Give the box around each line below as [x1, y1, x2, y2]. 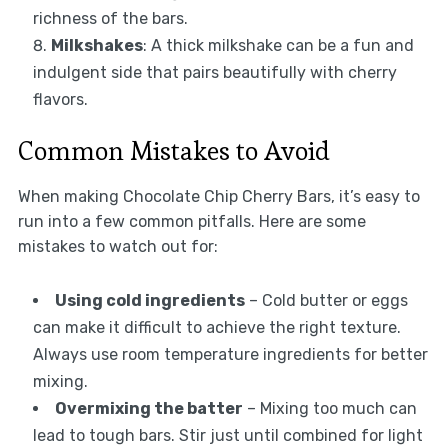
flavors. [32, 90, 88, 110]
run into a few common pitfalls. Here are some [17, 212, 366, 232]
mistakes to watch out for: [17, 237, 218, 257]
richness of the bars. [32, 9, 188, 29]
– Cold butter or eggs [244, 291, 408, 311]
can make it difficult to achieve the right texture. [32, 318, 401, 338]
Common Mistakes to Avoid [17, 134, 330, 169]
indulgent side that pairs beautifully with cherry [32, 63, 397, 83]
